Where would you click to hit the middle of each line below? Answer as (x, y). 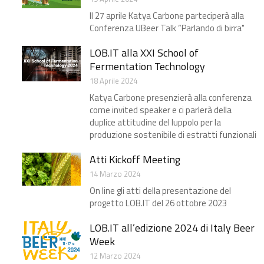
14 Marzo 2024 (115, 174)
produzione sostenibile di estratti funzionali (173, 135)
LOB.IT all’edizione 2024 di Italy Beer (172, 228)
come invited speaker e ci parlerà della (161, 110)
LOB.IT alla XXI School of (144, 53)
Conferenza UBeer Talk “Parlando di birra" (167, 28)
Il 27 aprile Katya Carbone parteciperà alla (167, 16)
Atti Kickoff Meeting (135, 160)
